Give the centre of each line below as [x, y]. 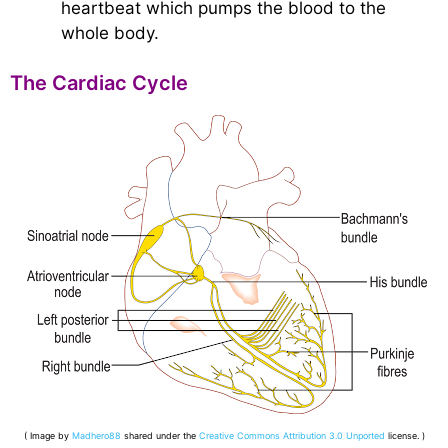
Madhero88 [96, 435]
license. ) [404, 435]
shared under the [159, 435]
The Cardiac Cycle [99, 83]
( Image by [47, 435]
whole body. [110, 32]
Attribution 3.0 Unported [333, 435]
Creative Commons [239, 435]
